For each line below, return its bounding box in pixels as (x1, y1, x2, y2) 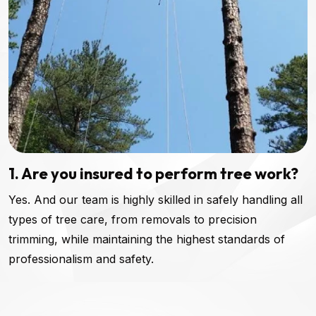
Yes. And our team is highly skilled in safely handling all (8, 192, 303, 207)
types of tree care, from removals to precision (8, 212, 257, 226)
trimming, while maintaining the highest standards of (8, 231, 285, 246)
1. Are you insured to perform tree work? (8, 163, 298, 183)
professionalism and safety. (8, 251, 154, 266)
